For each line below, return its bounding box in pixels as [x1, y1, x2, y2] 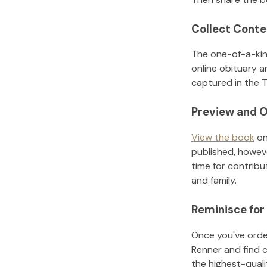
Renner [191, 243, 222, 256]
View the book [191, 131, 254, 144]
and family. [191, 174, 237, 187]
